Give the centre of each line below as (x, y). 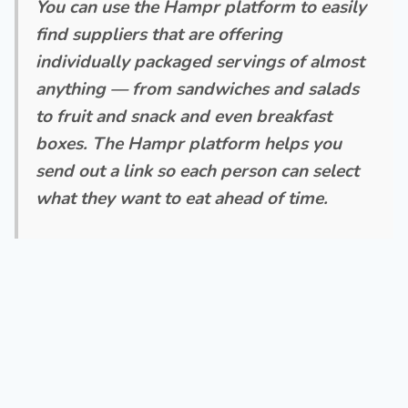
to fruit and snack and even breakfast (184, 117)
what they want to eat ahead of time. (182, 199)
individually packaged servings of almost (200, 62)
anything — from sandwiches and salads (198, 90)
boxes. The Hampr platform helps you (189, 144)
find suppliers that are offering (159, 35)
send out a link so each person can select (198, 172)
